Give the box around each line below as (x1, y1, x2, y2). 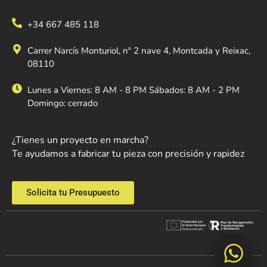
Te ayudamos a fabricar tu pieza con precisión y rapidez (12, 147, 244, 160)
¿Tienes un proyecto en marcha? (12, 133, 148, 147)
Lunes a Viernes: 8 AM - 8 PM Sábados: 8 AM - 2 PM (27, 83, 240, 96)
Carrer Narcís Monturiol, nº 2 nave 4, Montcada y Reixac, (27, 44, 251, 57)
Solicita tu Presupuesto (26, 187, 120, 198)
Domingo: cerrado (27, 97, 98, 109)
